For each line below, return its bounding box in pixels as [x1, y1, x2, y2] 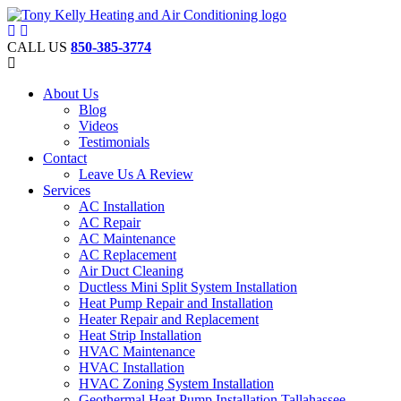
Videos [79, 118, 118, 133]
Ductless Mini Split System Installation [79, 279, 297, 294]
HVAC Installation [79, 360, 184, 375]
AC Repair [79, 215, 141, 230]
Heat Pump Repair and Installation [79, 295, 273, 311]
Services [43, 183, 90, 198]
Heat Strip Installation [79, 328, 201, 343]
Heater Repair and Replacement [79, 311, 259, 327]
